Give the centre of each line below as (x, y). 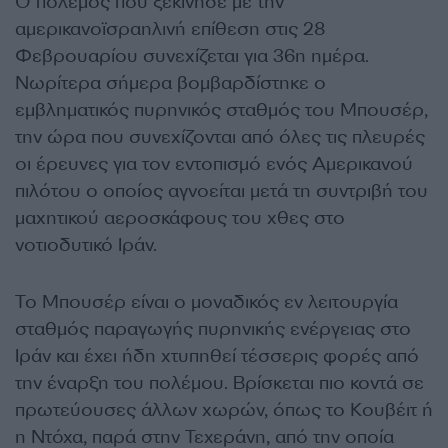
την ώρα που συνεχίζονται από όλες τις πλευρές (220, 137)
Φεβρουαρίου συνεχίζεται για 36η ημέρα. (192, 56)
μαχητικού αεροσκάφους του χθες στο (180, 218)
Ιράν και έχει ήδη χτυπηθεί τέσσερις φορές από (217, 356)
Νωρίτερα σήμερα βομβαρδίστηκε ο (170, 83)
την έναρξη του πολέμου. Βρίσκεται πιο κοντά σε (219, 383)
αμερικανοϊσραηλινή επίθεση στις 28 (170, 29)
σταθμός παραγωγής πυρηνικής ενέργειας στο (213, 329)
